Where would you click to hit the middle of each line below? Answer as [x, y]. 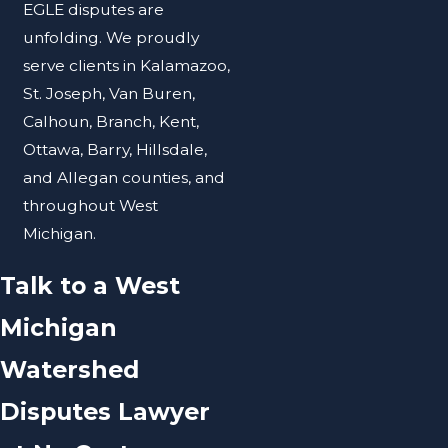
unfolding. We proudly [111, 37]
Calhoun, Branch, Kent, [111, 121]
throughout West [91, 205]
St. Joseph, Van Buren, [109, 93]
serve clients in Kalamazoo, [127, 65]
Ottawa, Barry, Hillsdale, [115, 149]
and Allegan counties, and [124, 177]
